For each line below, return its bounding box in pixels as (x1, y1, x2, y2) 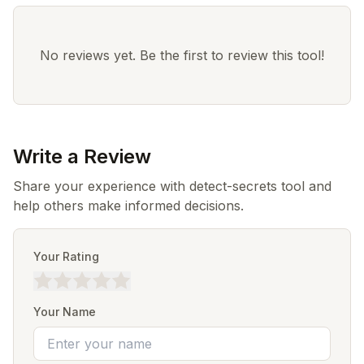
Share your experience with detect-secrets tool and (13, 178, 331, 194)
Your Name (33, 305, 96, 318)
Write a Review (13, 145, 151, 168)
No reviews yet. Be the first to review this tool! (40, 47, 324, 63)
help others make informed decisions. (13, 197, 244, 214)
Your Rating (33, 249, 99, 263)
